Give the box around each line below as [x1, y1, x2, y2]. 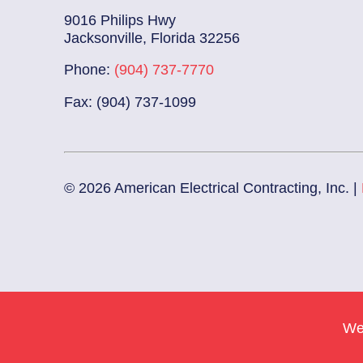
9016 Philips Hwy [64, 11, 177, 28]
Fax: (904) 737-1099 [64, 93, 197, 110]
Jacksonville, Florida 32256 [64, 29, 241, 46]
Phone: [64, 62, 115, 79]
